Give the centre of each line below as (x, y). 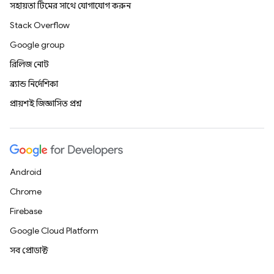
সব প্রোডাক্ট (29, 250)
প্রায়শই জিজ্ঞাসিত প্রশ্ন (46, 103)
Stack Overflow (40, 25)
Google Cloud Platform (54, 231)
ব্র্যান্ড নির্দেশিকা (34, 84)
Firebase (26, 211)
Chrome (26, 191)
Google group (37, 45)
